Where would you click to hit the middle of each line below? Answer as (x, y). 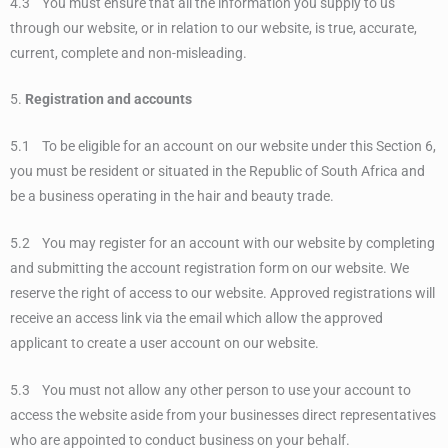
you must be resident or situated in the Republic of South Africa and (217, 171)
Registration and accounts (108, 99)
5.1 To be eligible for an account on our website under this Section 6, (223, 146)
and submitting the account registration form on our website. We (209, 268)
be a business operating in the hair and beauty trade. (172, 196)
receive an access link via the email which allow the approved (196, 318)
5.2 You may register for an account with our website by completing (222, 243)
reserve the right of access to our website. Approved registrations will (222, 293)
